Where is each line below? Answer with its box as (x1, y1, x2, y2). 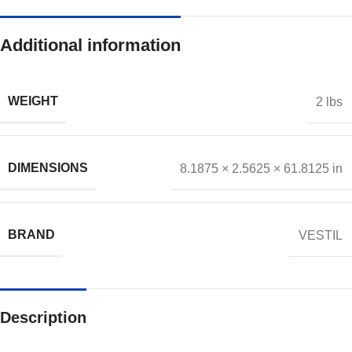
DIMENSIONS (8, 161, 88, 175)
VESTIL (299, 228, 343, 242)
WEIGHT (8, 94, 58, 108)
